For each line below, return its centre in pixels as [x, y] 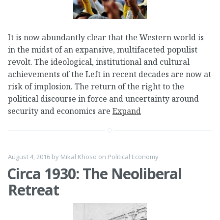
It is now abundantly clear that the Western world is [106, 38]
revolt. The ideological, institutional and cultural [99, 62]
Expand [127, 111]
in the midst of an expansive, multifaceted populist [103, 50]
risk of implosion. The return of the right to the [96, 87]
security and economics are [60, 111]
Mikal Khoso [79, 156]
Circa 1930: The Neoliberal [94, 173]
